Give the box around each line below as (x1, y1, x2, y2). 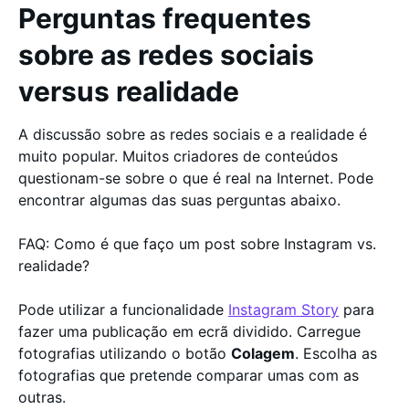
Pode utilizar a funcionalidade (18, 300, 228, 319)
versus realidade (18, 75, 239, 108)
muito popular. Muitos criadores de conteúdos (18, 147, 338, 165)
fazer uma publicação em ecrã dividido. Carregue (18, 322, 361, 341)
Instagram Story (228, 300, 339, 319)
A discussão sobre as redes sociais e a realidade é (18, 125, 367, 143)
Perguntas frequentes (18, 2, 311, 35)
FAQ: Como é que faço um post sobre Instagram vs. (18, 235, 376, 253)
